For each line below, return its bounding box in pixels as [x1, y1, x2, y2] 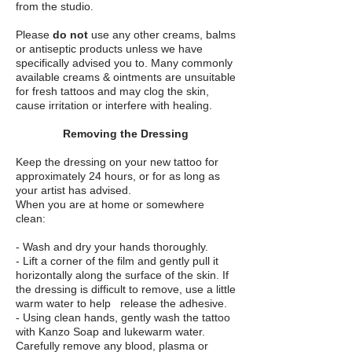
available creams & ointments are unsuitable [16, 71, 236, 83]
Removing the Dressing [63, 127, 189, 140]
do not [53, 28, 88, 41]
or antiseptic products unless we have [16, 42, 203, 55]
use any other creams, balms [88, 28, 236, 41]
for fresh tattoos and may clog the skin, [16, 85, 209, 97]
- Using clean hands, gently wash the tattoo [16, 311, 230, 324]
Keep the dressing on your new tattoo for [16, 156, 218, 168]
